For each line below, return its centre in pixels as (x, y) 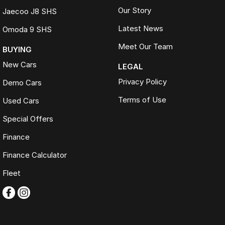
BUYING (17, 50)
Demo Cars (22, 83)
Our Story (134, 11)
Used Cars (21, 101)
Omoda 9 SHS (27, 30)
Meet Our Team (145, 47)
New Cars (20, 65)
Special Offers (28, 119)
